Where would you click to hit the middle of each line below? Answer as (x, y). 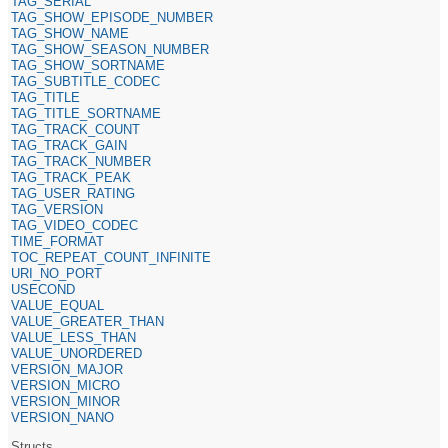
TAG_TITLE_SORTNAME (86, 113)
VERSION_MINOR (66, 401)
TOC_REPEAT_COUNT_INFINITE (111, 257)
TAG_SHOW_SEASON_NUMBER (110, 49)
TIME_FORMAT (58, 241)
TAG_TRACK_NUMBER (81, 161)
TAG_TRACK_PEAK (71, 177)
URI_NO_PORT (57, 273)
